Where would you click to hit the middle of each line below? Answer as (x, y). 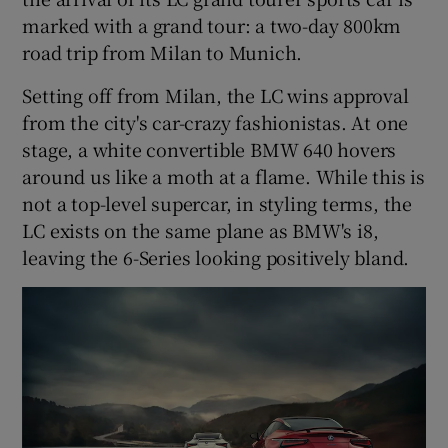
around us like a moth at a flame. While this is (224, 175)
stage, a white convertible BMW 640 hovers (209, 148)
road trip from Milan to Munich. (162, 51)
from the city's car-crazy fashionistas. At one (215, 121)
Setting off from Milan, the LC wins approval (215, 94)
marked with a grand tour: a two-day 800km (212, 24)
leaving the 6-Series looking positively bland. (216, 256)
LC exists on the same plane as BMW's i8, (200, 229)
